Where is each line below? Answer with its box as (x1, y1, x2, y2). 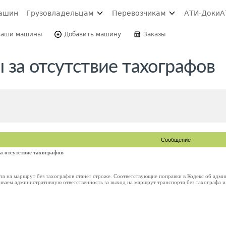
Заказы (143, 31, 165, 38)
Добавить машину (64, 31, 121, 38)
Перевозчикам (112, 9, 166, 17)
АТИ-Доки (184, 9, 220, 17)
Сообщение (161, 137, 191, 143)
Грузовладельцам (26, 9, 94, 17)
